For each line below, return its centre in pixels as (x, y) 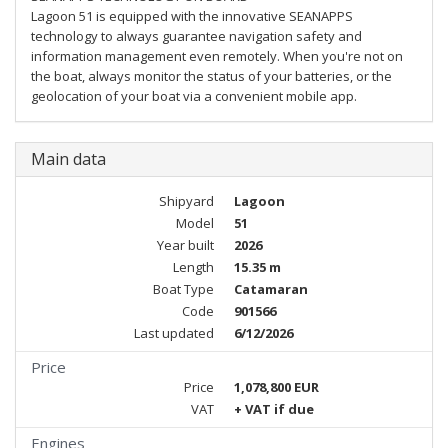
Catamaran (271, 289)
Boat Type (183, 289)
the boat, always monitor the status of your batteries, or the (211, 76)
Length (193, 267)
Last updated (174, 333)
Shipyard (186, 201)
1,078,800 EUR (276, 387)
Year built (185, 245)
